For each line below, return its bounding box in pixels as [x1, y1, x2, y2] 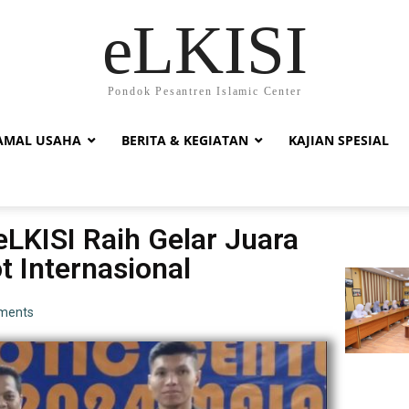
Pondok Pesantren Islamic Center [107, 84, 302, 98]
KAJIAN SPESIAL [288, 131, 389, 149]
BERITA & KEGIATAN [121, 131, 248, 149]
